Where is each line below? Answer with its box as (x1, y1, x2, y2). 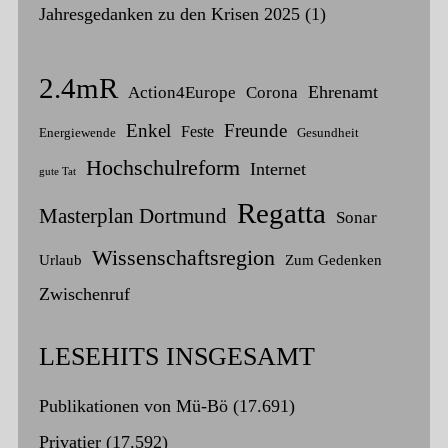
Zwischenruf (38, 284, 130, 305)
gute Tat (38, 166, 76, 178)
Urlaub (38, 251, 82, 269)
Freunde (223, 120, 287, 142)
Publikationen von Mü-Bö (38, 396, 228, 417)
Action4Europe (127, 83, 236, 103)
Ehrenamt (307, 82, 378, 103)
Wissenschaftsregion (91, 246, 275, 271)
